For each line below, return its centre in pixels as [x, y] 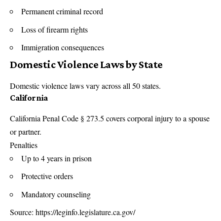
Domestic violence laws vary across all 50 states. [85, 85]
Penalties [24, 145]
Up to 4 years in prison [56, 158]
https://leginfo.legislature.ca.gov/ [85, 212]
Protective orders [47, 176]
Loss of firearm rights [55, 29]
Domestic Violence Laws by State [86, 64]
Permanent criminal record [62, 11]
